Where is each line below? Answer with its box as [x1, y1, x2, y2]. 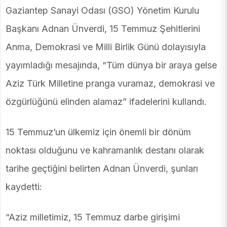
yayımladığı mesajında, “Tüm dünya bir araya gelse [6, 60, 217, 71]
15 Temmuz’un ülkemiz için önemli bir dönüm [6, 127, 191, 138]
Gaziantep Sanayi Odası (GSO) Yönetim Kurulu [6, 5, 199, 16]
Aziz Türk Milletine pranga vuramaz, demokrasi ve [6, 78, 215, 89]
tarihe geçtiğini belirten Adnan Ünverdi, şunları [6, 163, 198, 174]
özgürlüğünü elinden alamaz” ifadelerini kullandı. [6, 96, 207, 107]
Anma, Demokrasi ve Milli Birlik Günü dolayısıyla [6, 42, 206, 53]
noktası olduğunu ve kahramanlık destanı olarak [6, 145, 204, 156]
